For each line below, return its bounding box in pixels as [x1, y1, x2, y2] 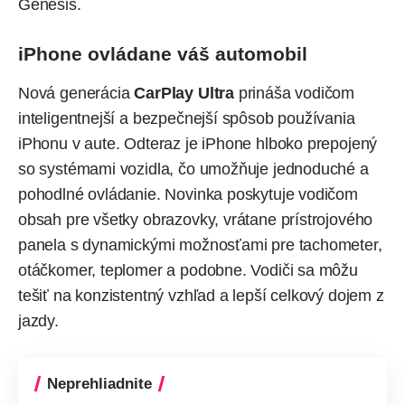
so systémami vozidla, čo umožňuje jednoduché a [18, 160, 369, 179]
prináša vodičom [233, 84, 355, 103]
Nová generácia [18, 84, 135, 103]
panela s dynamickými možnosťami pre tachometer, [18, 236, 382, 255]
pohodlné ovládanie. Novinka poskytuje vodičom [18, 185, 358, 204]
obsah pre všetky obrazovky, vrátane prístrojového [18, 211, 373, 230]
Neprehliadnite [47, 375, 152, 393]
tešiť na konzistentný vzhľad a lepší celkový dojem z [18, 287, 384, 306]
